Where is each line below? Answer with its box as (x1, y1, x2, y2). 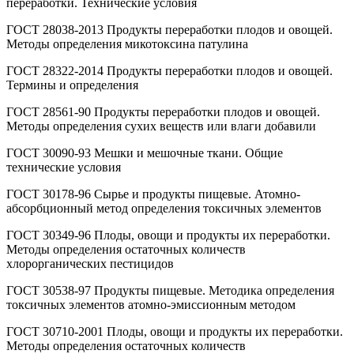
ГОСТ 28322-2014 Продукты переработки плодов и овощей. (6, 63, 333, 77)
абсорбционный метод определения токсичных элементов (6, 201, 322, 215)
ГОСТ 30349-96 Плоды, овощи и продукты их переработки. (6, 228, 330, 242)
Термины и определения (6, 77, 138, 92)
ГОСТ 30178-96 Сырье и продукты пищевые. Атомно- (6, 186, 300, 201)
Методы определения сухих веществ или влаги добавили (6, 119, 316, 133)
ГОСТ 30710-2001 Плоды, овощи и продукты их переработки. (6, 324, 343, 338)
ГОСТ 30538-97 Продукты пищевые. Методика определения (6, 283, 334, 297)
